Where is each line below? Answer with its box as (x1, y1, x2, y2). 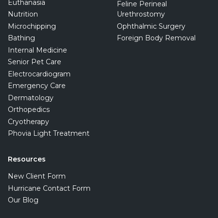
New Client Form (8, 172, 66, 181)
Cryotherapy (8, 117, 49, 126)
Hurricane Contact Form (8, 183, 91, 193)
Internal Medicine (8, 45, 67, 54)
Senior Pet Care (8, 57, 61, 67)
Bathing (8, 34, 35, 43)
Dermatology (8, 93, 54, 102)
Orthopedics (8, 105, 50, 114)
